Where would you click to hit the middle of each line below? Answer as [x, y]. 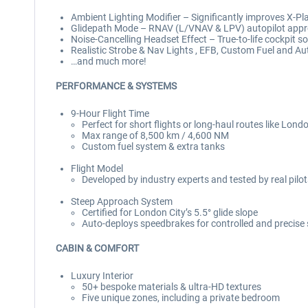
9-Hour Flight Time [110, 113]
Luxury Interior [102, 276]
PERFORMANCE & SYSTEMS [116, 86]
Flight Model [97, 168]
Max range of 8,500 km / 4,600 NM [155, 135]
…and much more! [109, 61]
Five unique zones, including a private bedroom [181, 298]
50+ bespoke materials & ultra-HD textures [172, 287]
